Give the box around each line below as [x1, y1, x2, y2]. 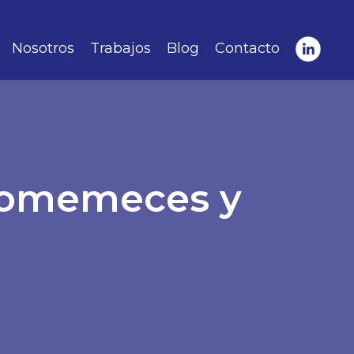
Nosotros [12, 39, 74, 57]
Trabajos [90, 39, 151, 57]
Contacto [215, 39, 280, 57]
